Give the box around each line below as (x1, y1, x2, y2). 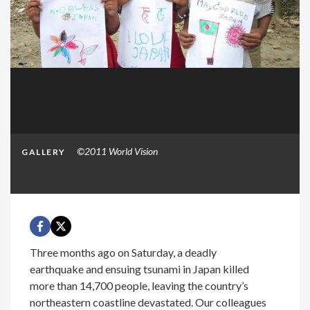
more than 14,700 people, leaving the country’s (30, 279, 249, 292)
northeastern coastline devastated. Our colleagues (30, 295, 267, 309)
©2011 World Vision (76, 145, 158, 157)
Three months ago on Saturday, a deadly (30, 246, 217, 259)
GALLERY (21, 147, 66, 157)
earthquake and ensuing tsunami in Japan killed (30, 262, 250, 275)
